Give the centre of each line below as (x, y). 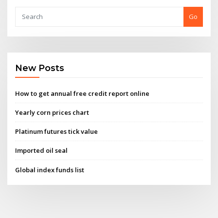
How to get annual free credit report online (82, 93)
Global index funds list (50, 170)
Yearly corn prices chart (52, 112)
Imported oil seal (42, 151)
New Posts (40, 68)
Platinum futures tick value (57, 132)
